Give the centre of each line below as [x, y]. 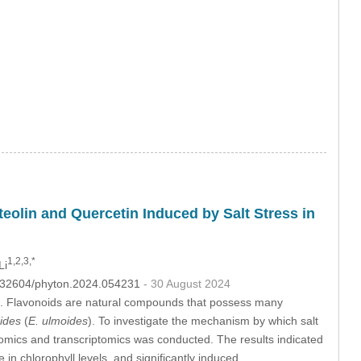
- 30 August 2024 [187, 283]
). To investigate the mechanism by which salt [203, 320]
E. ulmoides [58, 320]
